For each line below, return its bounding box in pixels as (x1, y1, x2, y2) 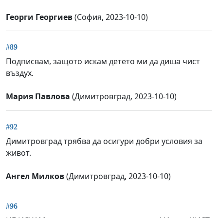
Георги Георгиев (6, 11, 73, 22)
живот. (6, 147, 31, 158)
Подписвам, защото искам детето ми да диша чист (6, 56, 200, 67)
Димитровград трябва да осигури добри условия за (6, 135, 202, 146)
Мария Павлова (6, 91, 70, 102)
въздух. (6, 68, 34, 79)
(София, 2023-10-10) (73, 11, 148, 22)
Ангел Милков (6, 170, 64, 182)
